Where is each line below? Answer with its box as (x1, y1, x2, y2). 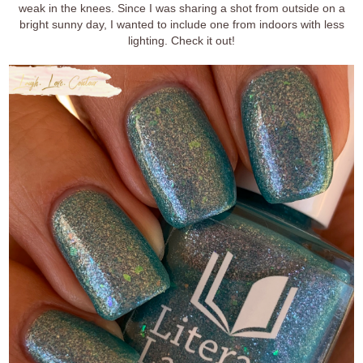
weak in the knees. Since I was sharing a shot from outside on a (18, 2, 345, 15)
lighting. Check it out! (128, 34, 235, 47)
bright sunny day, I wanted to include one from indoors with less (19, 18, 344, 31)
